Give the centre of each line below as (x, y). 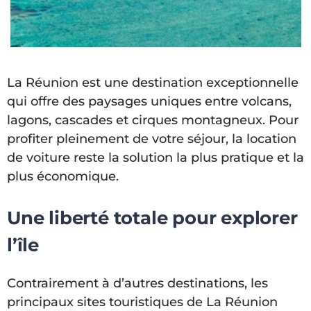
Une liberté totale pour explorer (152, 218)
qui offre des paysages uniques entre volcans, (149, 101)
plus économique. (63, 176)
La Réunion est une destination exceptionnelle (153, 83)
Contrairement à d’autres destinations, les (137, 283)
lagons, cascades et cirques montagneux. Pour (153, 120)
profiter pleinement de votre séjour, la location (152, 139)
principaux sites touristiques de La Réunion (142, 302)
